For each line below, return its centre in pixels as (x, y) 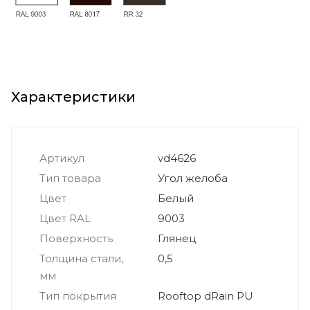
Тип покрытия (78, 295)
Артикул (62, 158)
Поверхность (76, 238)
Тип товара (70, 178)
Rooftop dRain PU (206, 295)
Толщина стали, (81, 258)
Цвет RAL (65, 218)
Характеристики (73, 97)
